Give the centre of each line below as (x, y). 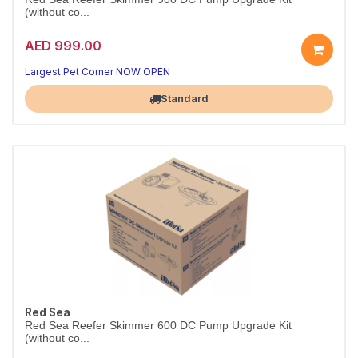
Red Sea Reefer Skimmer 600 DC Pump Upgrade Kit (158, 326)
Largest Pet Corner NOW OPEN (97, 72)
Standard (185, 98)
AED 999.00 (63, 45)
